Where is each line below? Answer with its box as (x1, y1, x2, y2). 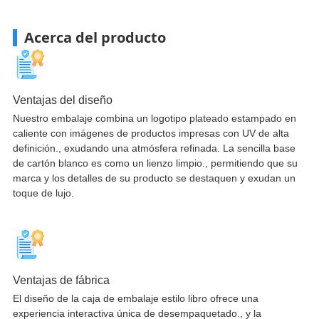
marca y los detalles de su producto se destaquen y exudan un (12, 172, 296, 184)
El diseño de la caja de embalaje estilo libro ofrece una (12, 292, 258, 304)
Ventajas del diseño (12, 93, 113, 106)
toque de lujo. (12, 187, 74, 199)
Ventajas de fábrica (12, 273, 110, 286)
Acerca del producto (23, 27, 166, 47)
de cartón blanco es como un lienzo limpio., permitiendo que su (12, 157, 298, 169)
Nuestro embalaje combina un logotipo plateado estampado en (12, 112, 296, 124)
